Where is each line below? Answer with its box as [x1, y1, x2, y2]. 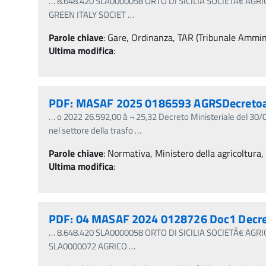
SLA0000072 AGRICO [49, 239, 127, 253]
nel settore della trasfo [49, 123, 133, 137]
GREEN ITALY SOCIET [49, 7, 126, 21]
